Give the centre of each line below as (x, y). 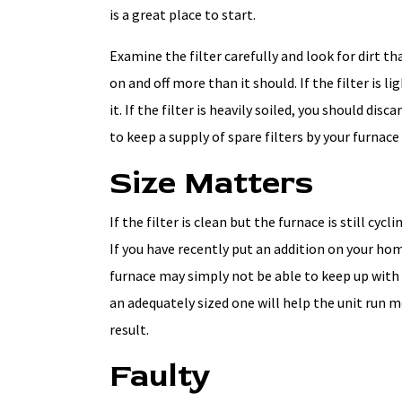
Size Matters (211, 182)
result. (129, 329)
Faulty (160, 375)
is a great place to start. (183, 14)
